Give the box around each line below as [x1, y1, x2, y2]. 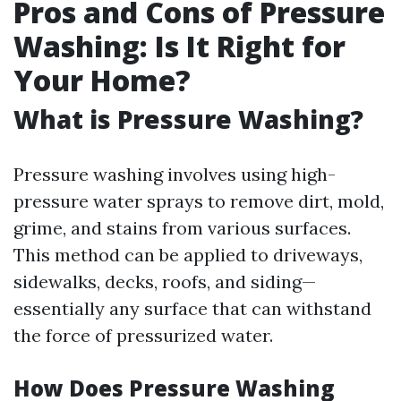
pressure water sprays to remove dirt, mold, [13, 190, 384, 212]
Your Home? [13, 61, 191, 99]
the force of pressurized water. [13, 324, 273, 346]
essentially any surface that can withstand [13, 297, 371, 320]
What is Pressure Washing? [13, 102, 363, 136]
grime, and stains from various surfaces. [13, 217, 351, 239]
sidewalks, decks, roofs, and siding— [13, 270, 316, 293]
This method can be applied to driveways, [13, 243, 363, 266]
